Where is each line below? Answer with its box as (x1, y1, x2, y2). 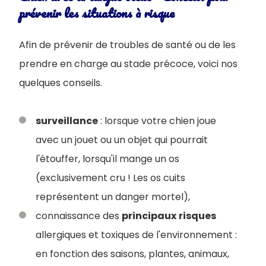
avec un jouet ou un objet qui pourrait (36, 132, 208, 147)
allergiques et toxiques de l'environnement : (36, 227, 237, 242)
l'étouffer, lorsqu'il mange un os (36, 151, 179, 166)
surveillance (36, 113, 98, 128)
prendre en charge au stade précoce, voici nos (19, 56, 237, 71)
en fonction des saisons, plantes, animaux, (36, 246, 229, 261)
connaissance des (36, 208, 122, 223)
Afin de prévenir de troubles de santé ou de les (19, 37, 236, 52)
